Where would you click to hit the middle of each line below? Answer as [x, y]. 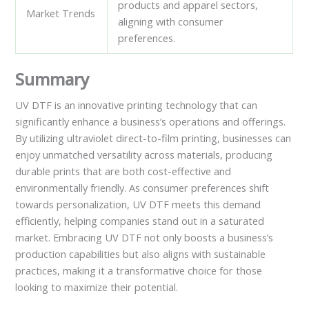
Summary [52, 79]
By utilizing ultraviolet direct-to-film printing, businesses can [153, 138]
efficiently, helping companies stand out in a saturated [140, 221]
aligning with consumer [171, 22]
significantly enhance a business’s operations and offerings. [151, 122]
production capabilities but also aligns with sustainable [141, 254]
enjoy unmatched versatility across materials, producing [144, 155]
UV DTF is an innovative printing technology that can [137, 105]
